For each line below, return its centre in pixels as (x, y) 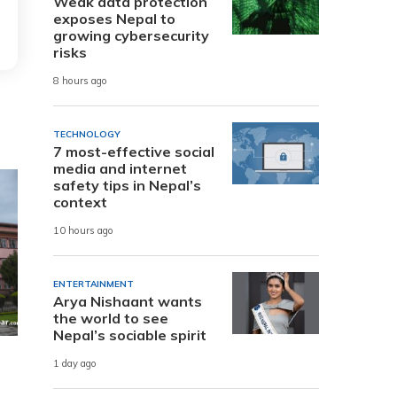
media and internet (120, 168)
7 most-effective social (134, 151)
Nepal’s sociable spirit (130, 335)
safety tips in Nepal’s (127, 185)
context (80, 202)
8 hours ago (80, 81)
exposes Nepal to (114, 18)
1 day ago (75, 364)
